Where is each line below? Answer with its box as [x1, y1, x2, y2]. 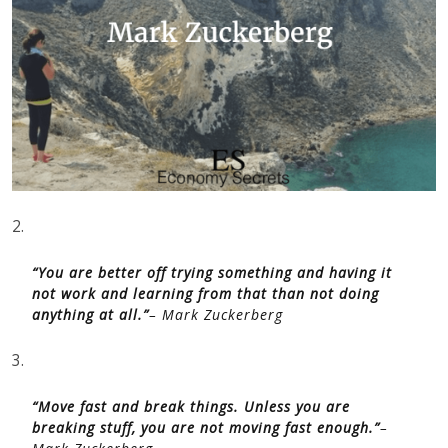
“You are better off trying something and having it [32, 263, 392, 282]
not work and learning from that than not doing [32, 284, 379, 303]
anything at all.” [32, 305, 149, 324]
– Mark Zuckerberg [149, 305, 283, 324]
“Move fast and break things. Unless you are [32, 397, 350, 416]
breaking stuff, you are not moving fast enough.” [32, 418, 380, 437]
